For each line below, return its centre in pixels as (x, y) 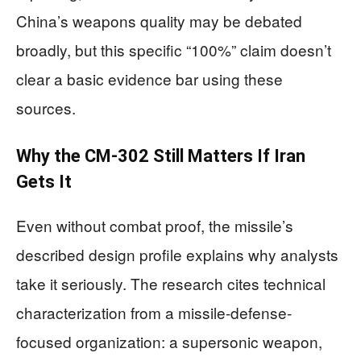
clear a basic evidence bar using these (149, 79)
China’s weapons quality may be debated (159, 21)
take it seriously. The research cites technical (171, 283)
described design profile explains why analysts (177, 254)
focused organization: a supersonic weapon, (169, 341)
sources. (46, 108)
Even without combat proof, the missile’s (155, 225)
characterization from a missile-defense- (154, 312)
